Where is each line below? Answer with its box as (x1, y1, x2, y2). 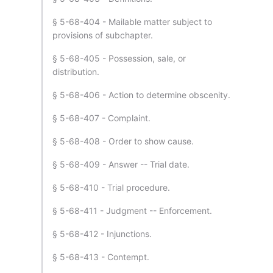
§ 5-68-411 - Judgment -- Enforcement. (52, 205, 212, 216)
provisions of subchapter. (52, 30, 153, 40)
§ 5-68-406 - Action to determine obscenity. (52, 90, 230, 100)
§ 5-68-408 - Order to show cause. (52, 136, 194, 146)
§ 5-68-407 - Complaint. (52, 113, 151, 123)
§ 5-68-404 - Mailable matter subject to (52, 16, 212, 27)
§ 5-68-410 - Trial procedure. (52, 182, 170, 193)
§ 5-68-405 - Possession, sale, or (52, 53, 186, 63)
